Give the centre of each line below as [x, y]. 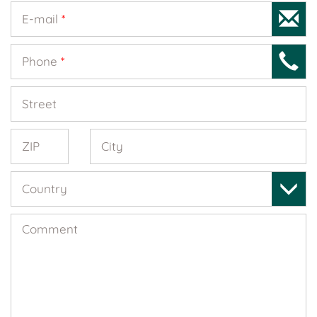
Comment [50, 229]
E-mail [42, 19]
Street [39, 104]
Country [45, 189]
